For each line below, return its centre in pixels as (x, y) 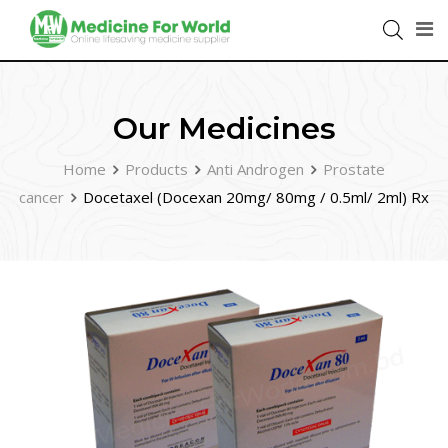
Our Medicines (224, 128)
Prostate (354, 169)
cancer (41, 197)
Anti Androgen (255, 169)
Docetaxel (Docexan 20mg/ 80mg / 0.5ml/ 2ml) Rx (256, 197)
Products (156, 169)
